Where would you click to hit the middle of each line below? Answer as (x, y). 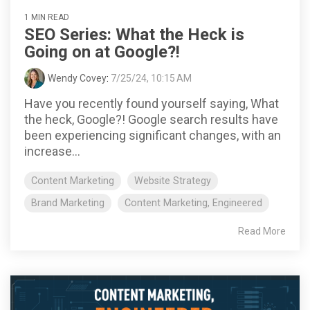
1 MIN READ (47, 18)
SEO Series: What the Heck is (134, 35)
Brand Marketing (68, 203)
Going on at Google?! (102, 52)
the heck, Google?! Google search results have (151, 120)
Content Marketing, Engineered (193, 203)
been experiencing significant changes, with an (153, 136)
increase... (52, 152)
